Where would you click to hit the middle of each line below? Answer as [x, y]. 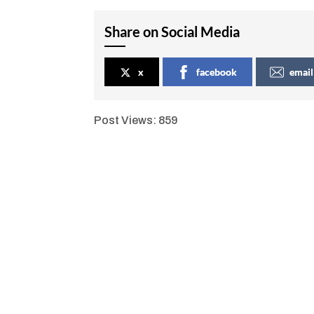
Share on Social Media [172, 32]
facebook [217, 72]
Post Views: [125, 121]
